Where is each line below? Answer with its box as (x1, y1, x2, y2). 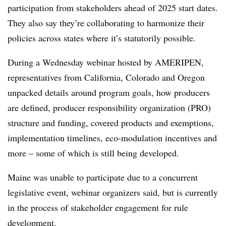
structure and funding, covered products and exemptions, (8, 117, 214, 129)
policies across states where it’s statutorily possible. (8, 32, 196, 44)
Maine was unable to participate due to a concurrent (8, 171, 198, 183)
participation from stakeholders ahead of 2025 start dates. (8, 2, 218, 14)
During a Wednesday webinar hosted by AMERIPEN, (8, 56, 204, 68)
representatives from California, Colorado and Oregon (8, 71, 205, 83)
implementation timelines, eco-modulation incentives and (8, 132, 217, 144)
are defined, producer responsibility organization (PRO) (8, 101, 211, 114)
